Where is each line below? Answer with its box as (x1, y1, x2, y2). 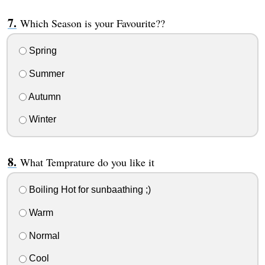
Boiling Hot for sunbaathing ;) (26, 185, 151, 195)
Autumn (26, 91, 61, 102)
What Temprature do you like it (20, 155, 154, 170)
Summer (26, 68, 64, 79)
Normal (26, 230, 60, 241)
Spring (26, 45, 57, 56)
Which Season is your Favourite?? (20, 16, 165, 31)
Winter (26, 114, 56, 125)
